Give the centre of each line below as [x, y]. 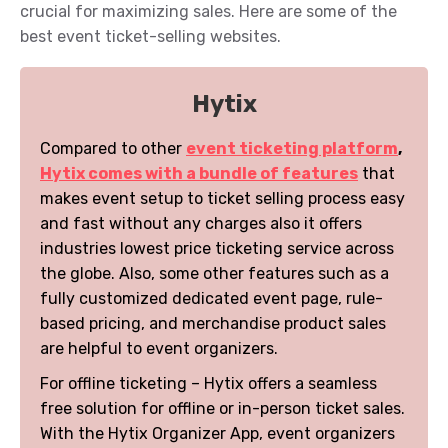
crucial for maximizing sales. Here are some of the [208, 12]
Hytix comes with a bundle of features [199, 174]
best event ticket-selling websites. [150, 37]
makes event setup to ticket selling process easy [222, 199]
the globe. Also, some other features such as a [214, 274]
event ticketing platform [292, 149]
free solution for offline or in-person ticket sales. [222, 409]
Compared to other [113, 149]
